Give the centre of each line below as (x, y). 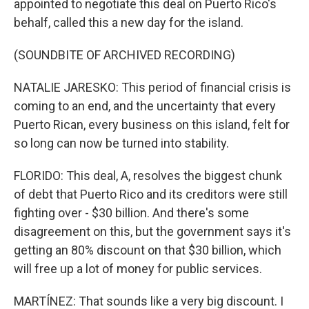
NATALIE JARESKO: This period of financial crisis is (152, 87)
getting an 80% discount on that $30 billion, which (148, 250)
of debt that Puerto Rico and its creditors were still (151, 194)
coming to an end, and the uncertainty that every (145, 106)
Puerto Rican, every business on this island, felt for (152, 124)
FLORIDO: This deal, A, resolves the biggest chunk (148, 176)
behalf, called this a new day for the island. (129, 22)
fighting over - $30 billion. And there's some (131, 213)
